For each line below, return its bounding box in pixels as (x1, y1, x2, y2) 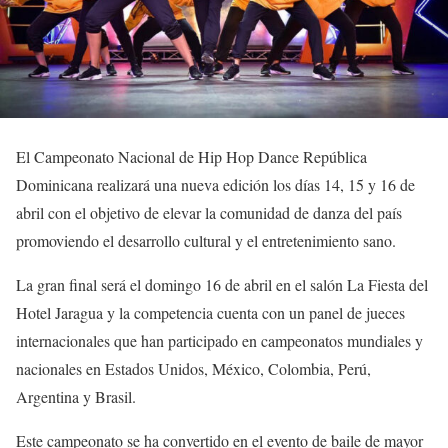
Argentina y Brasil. (16, 385, 136, 407)
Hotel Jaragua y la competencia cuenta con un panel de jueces (16, 301, 405, 323)
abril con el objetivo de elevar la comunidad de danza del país (16, 201, 402, 223)
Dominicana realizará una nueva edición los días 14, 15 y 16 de (16, 173, 415, 195)
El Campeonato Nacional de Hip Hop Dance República (16, 145, 367, 167)
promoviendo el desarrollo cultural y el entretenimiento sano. (16, 229, 396, 251)
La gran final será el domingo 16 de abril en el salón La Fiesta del (16, 273, 428, 295)
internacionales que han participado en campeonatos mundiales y (16, 329, 423, 351)
